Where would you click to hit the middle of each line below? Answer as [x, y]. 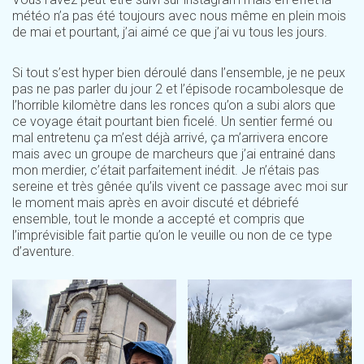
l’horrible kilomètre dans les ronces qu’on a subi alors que [174, 105]
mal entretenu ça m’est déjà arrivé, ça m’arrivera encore [170, 137]
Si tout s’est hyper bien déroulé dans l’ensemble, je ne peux [179, 72]
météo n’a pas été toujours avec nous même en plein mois [179, 15]
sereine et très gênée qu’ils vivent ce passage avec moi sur [180, 186]
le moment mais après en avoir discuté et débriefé [156, 202]
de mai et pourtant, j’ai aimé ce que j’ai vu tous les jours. [170, 32]
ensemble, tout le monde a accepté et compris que [158, 219]
